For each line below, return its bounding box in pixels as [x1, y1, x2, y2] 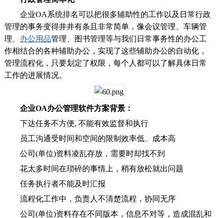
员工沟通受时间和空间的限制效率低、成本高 [4, 134, 176, 143]
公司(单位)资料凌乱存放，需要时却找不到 [4, 149, 165, 158]
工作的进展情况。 [4, 71, 67, 79]
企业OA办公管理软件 [19, 104, 94, 112]
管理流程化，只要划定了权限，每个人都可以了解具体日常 [4, 58, 207, 67]
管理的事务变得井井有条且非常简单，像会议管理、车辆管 [4, 22, 207, 31]
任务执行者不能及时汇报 [4, 179, 106, 188]
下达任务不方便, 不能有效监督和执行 [4, 119, 148, 127]
